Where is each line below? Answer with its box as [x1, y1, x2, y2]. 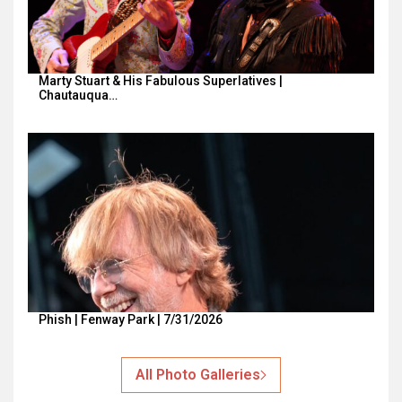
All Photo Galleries [135, 366, 260, 383]
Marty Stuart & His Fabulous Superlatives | [39, 74, 283, 88]
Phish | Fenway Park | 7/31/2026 [39, 312, 223, 327]
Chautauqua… [39, 88, 118, 102]
